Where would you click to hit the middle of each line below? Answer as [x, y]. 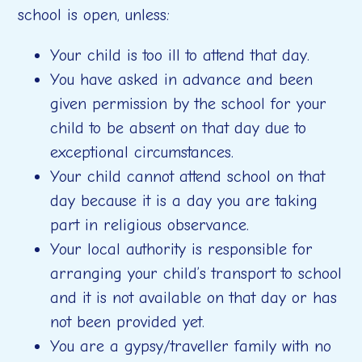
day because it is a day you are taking [184, 201]
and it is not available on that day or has [194, 298]
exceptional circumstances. [142, 152]
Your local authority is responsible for [182, 249]
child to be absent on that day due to [179, 128]
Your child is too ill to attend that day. [180, 55]
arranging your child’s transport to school [196, 274]
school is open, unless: [94, 15]
